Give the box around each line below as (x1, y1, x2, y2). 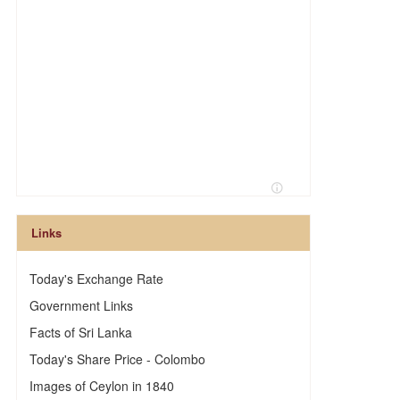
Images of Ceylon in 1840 (29, 377, 174, 395)
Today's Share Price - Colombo (29, 350, 205, 368)
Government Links (29, 296, 133, 314)
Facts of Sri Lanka (29, 323, 132, 341)
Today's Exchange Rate (29, 270, 163, 287)
